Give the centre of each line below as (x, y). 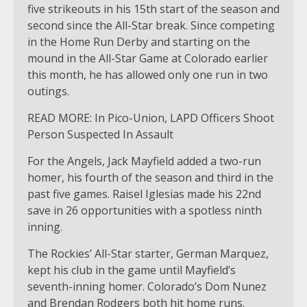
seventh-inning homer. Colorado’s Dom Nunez (147, 286)
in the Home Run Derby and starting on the (139, 41)
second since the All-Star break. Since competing (151, 25)
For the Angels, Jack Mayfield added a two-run (144, 161)
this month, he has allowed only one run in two (148, 74)
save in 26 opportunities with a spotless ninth (145, 210)
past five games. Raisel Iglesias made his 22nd (144, 194)
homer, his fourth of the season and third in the (150, 177)
